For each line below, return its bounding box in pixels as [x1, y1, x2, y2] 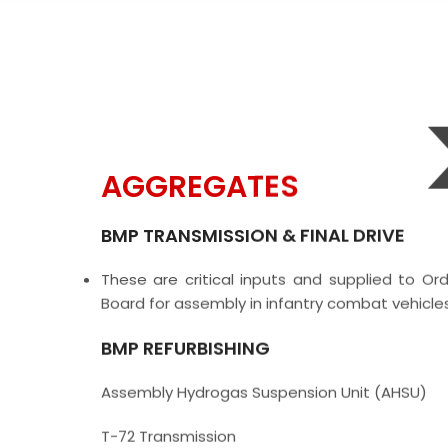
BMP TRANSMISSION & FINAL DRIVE [100, 222, 405, 248]
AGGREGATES [100, 165, 299, 208]
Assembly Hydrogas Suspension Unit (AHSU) [100, 381, 427, 403]
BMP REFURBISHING [100, 335, 270, 361]
